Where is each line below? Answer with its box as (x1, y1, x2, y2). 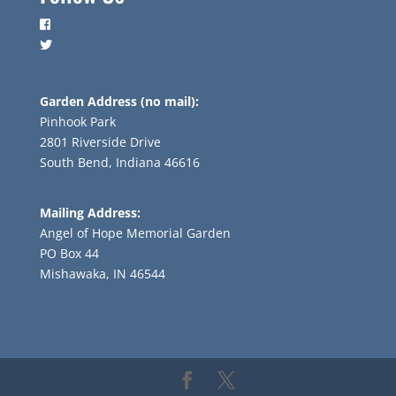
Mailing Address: (39, 203, 141, 221)
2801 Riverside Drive (39, 133, 161, 150)
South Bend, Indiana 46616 (39, 153, 200, 171)
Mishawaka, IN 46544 (39, 264, 165, 282)
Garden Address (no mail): (39, 92, 199, 110)
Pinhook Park (39, 112, 116, 130)
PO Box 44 (39, 244, 99, 262)
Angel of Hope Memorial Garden (39, 224, 231, 241)
